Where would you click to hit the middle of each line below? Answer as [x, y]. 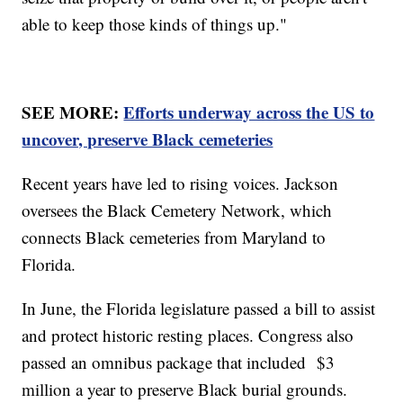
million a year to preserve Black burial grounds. [185, 389]
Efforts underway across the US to [249, 112]
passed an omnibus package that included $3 [179, 362]
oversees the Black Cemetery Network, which [177, 210]
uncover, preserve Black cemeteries [148, 139]
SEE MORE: [73, 112]
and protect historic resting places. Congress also [188, 335]
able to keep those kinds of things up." [155, 23]
